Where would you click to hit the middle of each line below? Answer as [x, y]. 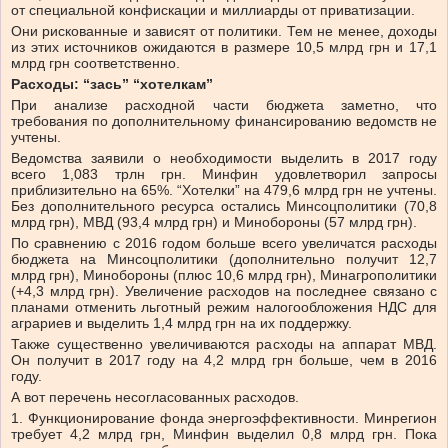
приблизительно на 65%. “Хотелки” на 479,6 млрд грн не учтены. [224, 190]
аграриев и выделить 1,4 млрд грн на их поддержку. [181, 323]
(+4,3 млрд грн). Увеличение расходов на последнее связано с [224, 291]
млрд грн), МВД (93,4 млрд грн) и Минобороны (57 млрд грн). [214, 222]
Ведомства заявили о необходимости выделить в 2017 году [224, 158]
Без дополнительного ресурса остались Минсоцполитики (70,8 [224, 206]
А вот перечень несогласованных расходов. [155, 397]
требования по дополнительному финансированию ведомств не [224, 121]
